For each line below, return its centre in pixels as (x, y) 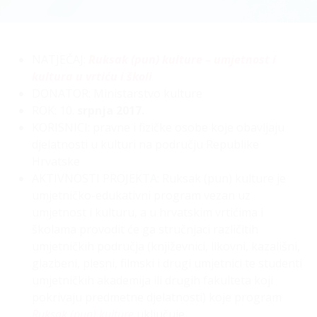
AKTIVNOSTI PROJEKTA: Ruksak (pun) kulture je (159, 178)
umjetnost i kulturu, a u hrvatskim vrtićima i (148, 212)
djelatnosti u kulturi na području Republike (145, 144)
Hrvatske (56, 161)
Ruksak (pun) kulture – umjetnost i (182, 59)
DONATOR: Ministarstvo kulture (117, 93)
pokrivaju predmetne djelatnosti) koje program (157, 297)
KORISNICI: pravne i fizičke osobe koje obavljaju (158, 127)
